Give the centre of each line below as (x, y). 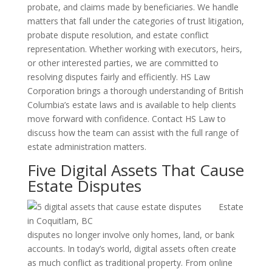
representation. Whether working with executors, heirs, (134, 49)
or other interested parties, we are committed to (123, 63)
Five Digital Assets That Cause (135, 170)
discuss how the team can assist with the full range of (133, 133)
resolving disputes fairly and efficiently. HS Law (118, 77)
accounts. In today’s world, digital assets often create (131, 249)
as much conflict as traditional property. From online (130, 263)
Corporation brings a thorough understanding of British (135, 91)
